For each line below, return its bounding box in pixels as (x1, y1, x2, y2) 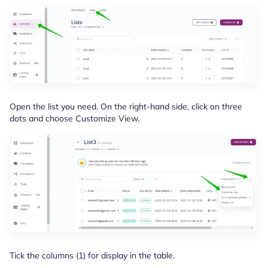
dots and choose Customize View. (10, 113, 139, 124)
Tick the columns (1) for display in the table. (10, 250, 175, 261)
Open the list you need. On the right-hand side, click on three (10, 101, 242, 112)
